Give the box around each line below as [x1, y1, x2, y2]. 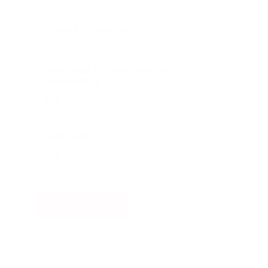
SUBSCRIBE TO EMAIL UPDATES [46, 66, 169, 74]
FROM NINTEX [46, 77, 100, 85]
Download [57, 200, 107, 213]
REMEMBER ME [46, 132, 103, 141]
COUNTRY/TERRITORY [46, 25, 136, 33]
